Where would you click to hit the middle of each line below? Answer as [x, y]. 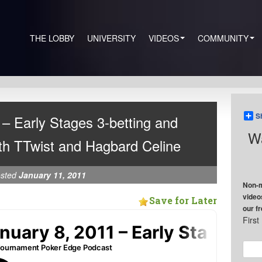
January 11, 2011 [52, 175]
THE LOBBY [52, 38]
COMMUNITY [223, 38]
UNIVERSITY [111, 38]
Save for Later [183, 200]
